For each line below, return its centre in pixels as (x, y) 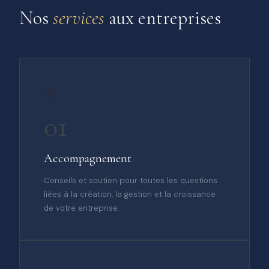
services (79, 17)
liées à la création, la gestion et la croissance (130, 194)
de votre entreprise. (81, 208)
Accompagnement (88, 159)
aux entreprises (163, 17)
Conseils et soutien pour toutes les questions (131, 180)
